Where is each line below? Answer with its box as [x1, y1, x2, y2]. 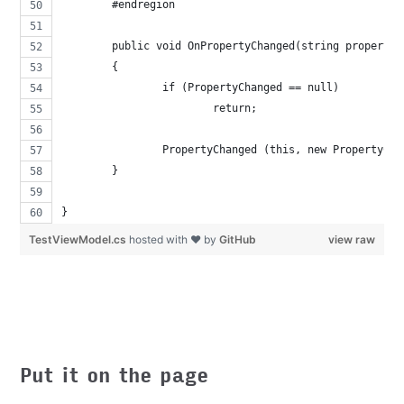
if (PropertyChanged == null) [162, 80, 340, 94]
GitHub [219, 232, 257, 246]
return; [213, 101, 258, 115]
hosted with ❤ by [129, 232, 220, 246]
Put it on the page [20, 363, 209, 388]
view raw [327, 232, 375, 246]
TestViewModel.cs [29, 232, 130, 246]
